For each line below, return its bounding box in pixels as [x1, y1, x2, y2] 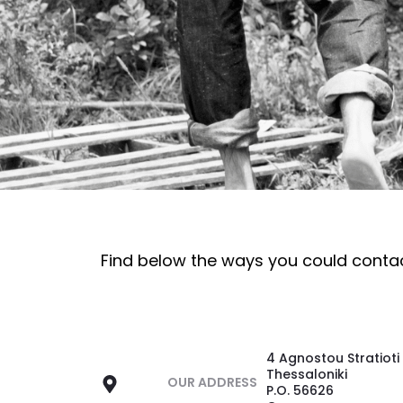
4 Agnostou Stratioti [266, 349, 399, 368]
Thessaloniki [266, 365, 347, 384]
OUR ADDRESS [167, 373, 257, 392]
